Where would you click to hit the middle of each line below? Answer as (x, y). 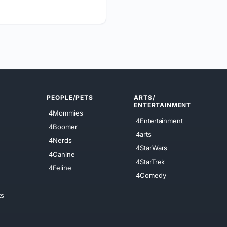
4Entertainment (159, 120)
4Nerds (60, 140)
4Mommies (66, 113)
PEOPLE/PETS (70, 97)
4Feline (60, 167)
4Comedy (151, 175)
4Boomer (63, 126)
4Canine (62, 154)
